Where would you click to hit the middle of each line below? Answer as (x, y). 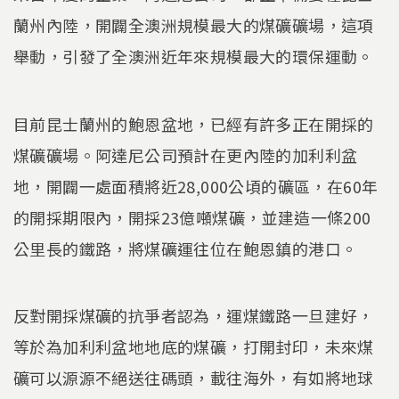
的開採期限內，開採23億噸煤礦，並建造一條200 (192, 217)
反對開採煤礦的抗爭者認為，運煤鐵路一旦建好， (194, 316)
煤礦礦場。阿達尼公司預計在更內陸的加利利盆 (186, 155)
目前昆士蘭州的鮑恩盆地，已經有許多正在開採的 (194, 123)
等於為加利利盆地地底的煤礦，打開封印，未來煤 (194, 347)
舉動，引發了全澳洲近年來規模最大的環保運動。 (194, 57)
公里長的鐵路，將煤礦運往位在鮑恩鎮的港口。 (186, 248)
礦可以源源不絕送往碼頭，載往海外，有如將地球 (194, 378)
